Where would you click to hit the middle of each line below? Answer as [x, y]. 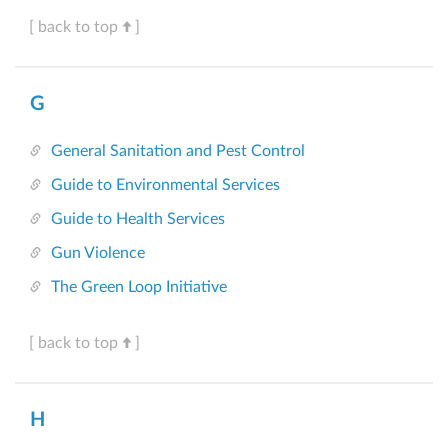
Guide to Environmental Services [165, 185]
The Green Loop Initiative [139, 287]
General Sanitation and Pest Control [178, 151]
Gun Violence [98, 253]
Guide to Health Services [138, 219]
